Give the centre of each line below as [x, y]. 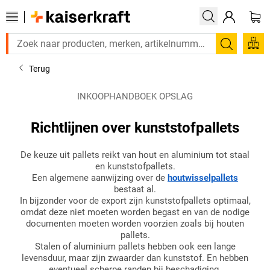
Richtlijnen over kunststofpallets [135, 128]
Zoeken [245, 52]
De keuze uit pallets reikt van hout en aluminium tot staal [135, 155]
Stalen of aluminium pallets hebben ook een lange [135, 246]
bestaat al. [135, 189]
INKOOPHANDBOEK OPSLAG [135, 96]
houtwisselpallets [203, 178]
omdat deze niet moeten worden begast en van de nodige [135, 212]
